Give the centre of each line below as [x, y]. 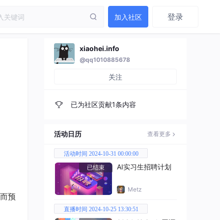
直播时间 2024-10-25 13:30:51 [101, 209]
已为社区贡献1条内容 [102, 104]
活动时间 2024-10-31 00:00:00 [101, 154]
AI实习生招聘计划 [144, 167]
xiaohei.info [99, 48]
